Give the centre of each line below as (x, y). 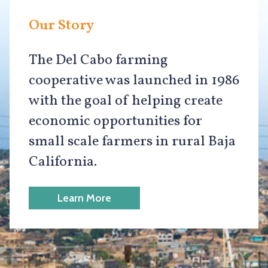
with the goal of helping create (126, 101)
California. (63, 162)
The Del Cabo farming (98, 60)
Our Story (61, 26)
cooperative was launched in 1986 (134, 81)
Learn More (84, 198)
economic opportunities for (115, 121)
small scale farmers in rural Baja (132, 142)
